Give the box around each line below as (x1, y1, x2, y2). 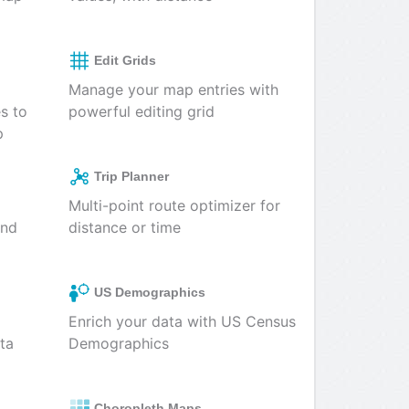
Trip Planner (94, 169, 169, 184)
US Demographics (94, 285, 205, 299)
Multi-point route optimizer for (68, 196, 280, 215)
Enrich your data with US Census (68, 312, 296, 330)
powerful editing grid (68, 102, 215, 121)
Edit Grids (94, 53, 156, 68)
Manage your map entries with (68, 80, 278, 99)
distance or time (68, 218, 181, 236)
